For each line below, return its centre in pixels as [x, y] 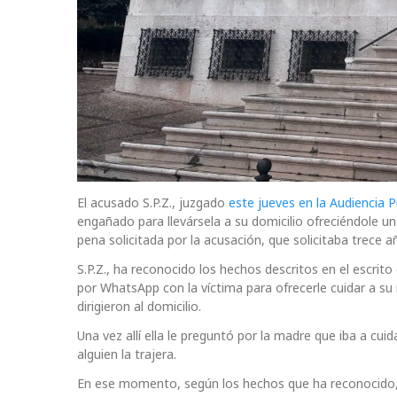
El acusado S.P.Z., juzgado [153, 203]
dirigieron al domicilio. [139, 307]
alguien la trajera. [127, 354]
